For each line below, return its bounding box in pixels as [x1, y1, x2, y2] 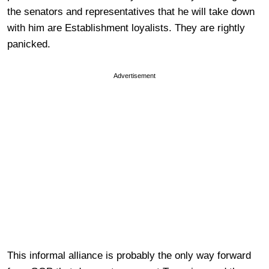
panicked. [7, 38, 50, 50]
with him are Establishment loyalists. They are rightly [7, 22, 245, 34]
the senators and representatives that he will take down [7, 6, 255, 18]
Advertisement [113, 72, 156, 80]
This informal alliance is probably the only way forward [7, 250, 251, 262]
